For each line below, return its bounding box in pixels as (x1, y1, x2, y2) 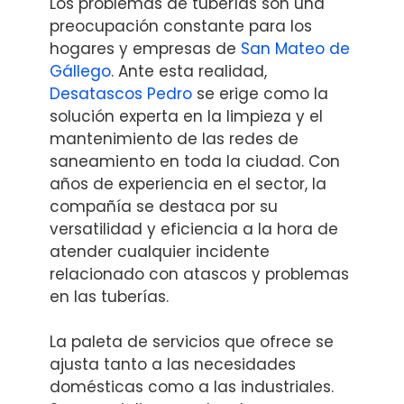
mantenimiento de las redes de (50, 127, 298, 150)
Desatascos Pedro (50, 82, 192, 105)
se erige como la (192, 82, 328, 105)
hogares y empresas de (50, 37, 241, 60)
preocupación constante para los (50, 14, 312, 37)
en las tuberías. (50, 285, 169, 308)
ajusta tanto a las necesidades (50, 353, 296, 376)
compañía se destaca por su (50, 195, 278, 217)
